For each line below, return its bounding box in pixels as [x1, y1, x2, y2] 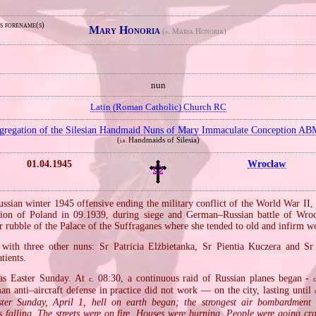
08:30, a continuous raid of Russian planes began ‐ [94, 273, 314, 284]
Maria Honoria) [172, 27, 227, 36]
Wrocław [247, 157, 286, 169]
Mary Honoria [89, 24, 161, 37]
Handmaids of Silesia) [128, 135, 200, 145]
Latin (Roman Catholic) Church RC [90, 102, 226, 113]
